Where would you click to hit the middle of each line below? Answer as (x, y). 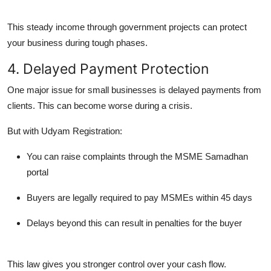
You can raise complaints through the (101, 156)
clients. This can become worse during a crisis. (100, 105)
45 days (237, 197)
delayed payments (204, 90)
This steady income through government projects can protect (127, 27)
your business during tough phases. (77, 42)
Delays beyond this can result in (91, 223)
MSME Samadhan (211, 156)
